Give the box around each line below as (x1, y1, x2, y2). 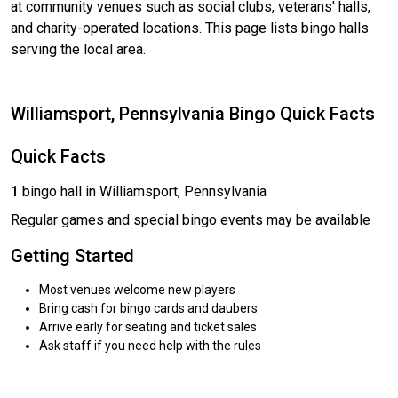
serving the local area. (11, 41, 146, 59)
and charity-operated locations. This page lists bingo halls (11, 20, 369, 37)
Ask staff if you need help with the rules (39, 338, 261, 354)
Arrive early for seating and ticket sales (39, 320, 257, 335)
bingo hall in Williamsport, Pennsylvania (19, 183, 267, 201)
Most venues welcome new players (39, 283, 235, 298)
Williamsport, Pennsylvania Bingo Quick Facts (11, 103, 375, 125)
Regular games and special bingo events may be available (11, 211, 370, 229)
